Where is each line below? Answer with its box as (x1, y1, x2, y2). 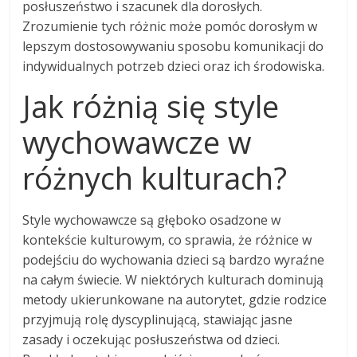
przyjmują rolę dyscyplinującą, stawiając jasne (22, 311, 293, 329)
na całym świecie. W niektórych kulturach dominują (22, 271, 324, 289)
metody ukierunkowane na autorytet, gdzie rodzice (22, 291, 328, 309)
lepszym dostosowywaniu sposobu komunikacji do (22, 37, 324, 56)
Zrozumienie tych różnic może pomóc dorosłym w (22, 18, 318, 36)
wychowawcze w (22, 121, 252, 163)
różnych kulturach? (22, 157, 288, 199)
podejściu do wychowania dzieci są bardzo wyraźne (22, 251, 325, 269)
